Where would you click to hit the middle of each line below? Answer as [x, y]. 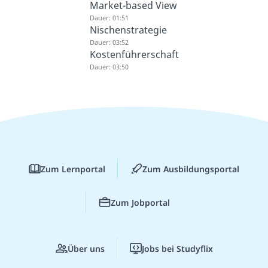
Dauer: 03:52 [109, 42]
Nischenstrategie [128, 30]
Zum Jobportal [140, 202]
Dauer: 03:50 [109, 66]
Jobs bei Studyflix [177, 248]
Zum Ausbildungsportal [191, 169]
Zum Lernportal [73, 169]
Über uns [86, 248]
